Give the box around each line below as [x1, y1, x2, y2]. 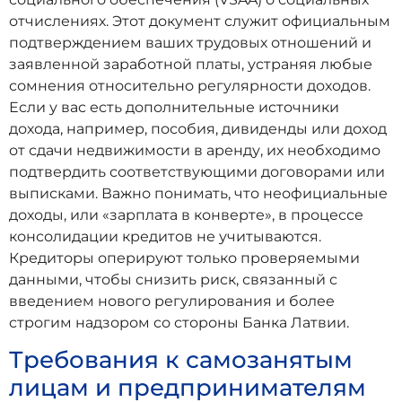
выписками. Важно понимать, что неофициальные [9, 185, 388, 203]
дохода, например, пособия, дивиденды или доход [9, 120, 387, 138]
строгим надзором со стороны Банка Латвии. [9, 314, 349, 332]
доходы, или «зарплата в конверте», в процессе [9, 206, 363, 224]
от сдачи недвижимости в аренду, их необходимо [9, 142, 380, 160]
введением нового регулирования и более [9, 293, 335, 310]
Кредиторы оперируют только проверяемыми [9, 249, 360, 267]
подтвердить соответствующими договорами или [9, 163, 385, 181]
